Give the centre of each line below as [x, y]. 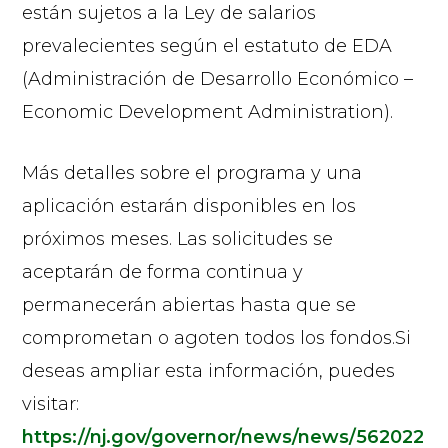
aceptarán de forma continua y [163, 271]
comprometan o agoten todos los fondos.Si [217, 337]
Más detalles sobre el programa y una [192, 172]
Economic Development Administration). [208, 111]
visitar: [51, 403]
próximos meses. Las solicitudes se [178, 238]
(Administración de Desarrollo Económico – [218, 78]
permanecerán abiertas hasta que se [189, 304]
